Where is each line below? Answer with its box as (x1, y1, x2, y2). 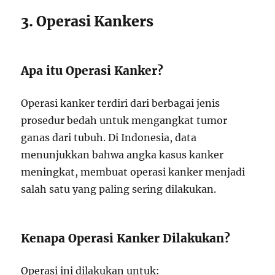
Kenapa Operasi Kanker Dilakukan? (21, 231, 231, 246)
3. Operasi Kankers (21, 12, 154, 30)
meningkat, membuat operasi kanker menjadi (21, 166, 246, 178)
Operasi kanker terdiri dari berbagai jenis (21, 97, 220, 109)
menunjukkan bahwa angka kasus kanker (21, 149, 224, 161)
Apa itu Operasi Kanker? (21, 63, 164, 78)
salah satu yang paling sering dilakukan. (21, 183, 217, 195)
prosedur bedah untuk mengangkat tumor (21, 114, 228, 126)
